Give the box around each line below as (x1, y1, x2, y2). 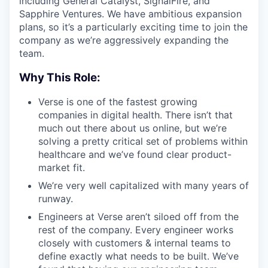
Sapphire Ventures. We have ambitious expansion (19, 8, 242, 20)
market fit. (38, 162, 85, 174)
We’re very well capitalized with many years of (38, 179, 249, 192)
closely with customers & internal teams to (38, 237, 231, 249)
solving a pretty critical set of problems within (38, 135, 248, 148)
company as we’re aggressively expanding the (19, 34, 229, 46)
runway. (38, 193, 73, 205)
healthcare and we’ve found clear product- (38, 148, 232, 161)
